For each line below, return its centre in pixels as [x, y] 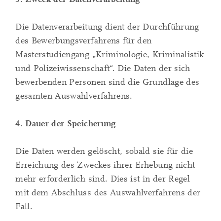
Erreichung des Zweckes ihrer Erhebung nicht [105, 165]
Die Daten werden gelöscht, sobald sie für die [104, 151]
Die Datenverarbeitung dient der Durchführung [107, 27]
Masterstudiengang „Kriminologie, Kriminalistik [110, 55]
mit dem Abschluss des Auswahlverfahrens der [108, 193]
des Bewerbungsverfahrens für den [84, 41]
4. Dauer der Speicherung [66, 124]
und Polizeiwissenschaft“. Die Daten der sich [103, 69]
